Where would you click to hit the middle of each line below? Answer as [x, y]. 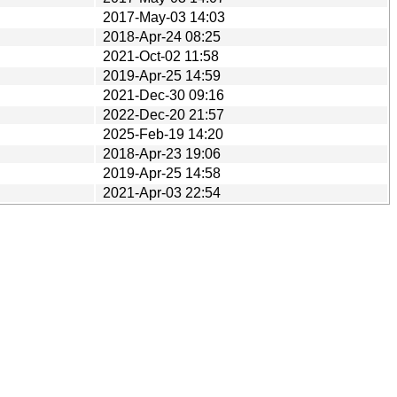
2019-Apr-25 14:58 [162, 173]
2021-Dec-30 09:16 [163, 95]
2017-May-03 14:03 [164, 17]
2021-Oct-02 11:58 [161, 56]
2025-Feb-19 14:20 [163, 134]
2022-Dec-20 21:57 [163, 114]
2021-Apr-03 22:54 [162, 192]
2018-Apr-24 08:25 [162, 36]
